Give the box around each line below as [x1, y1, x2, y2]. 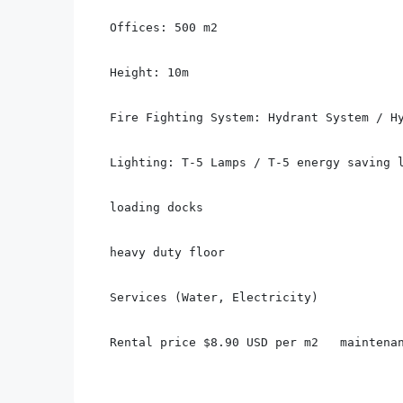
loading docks [110, 201, 203, 214]
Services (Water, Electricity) [110, 291, 318, 304]
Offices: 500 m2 [110, 21, 218, 34]
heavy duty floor [110, 246, 225, 259]
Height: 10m [110, 66, 189, 79]
